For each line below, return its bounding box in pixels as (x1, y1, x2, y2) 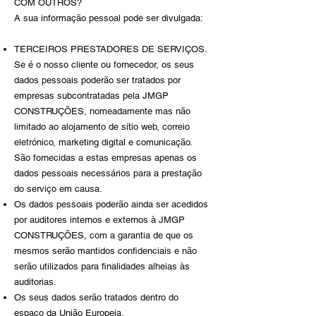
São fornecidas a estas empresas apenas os (14, 152, 197, 163)
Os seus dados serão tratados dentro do (14, 292, 178, 303)
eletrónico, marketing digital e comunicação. (14, 137, 192, 147)
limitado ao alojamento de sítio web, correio (14, 121, 190, 132)
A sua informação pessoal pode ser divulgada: (14, 13, 203, 23)
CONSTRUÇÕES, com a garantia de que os (14, 230, 193, 241)
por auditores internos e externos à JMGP (14, 214, 185, 225)
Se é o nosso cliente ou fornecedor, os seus (14, 59, 194, 70)
